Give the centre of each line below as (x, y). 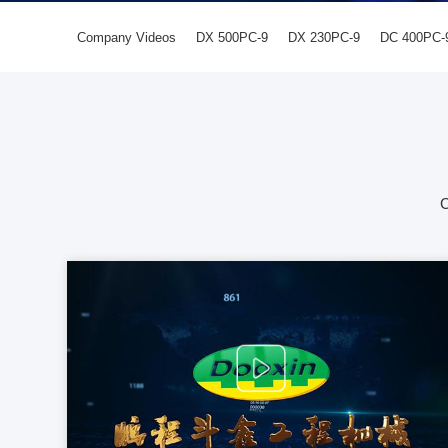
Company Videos (127, 37)
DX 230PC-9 (324, 37)
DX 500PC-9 (232, 37)
